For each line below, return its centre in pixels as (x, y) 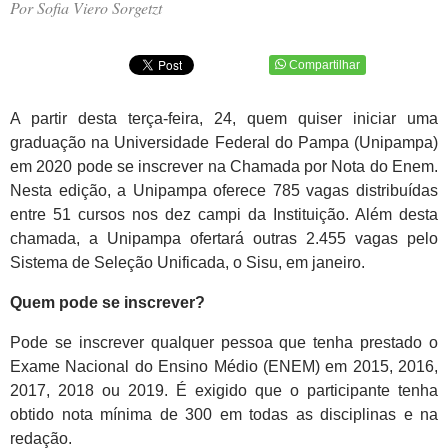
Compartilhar (324, 64)
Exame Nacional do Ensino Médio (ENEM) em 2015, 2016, (224, 367)
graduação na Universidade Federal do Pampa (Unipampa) (224, 143)
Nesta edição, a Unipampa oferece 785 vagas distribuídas (224, 191)
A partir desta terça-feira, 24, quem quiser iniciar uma (224, 119)
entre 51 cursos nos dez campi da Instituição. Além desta (224, 215)
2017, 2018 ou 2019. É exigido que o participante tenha (224, 391)
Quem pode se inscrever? (107, 303)
